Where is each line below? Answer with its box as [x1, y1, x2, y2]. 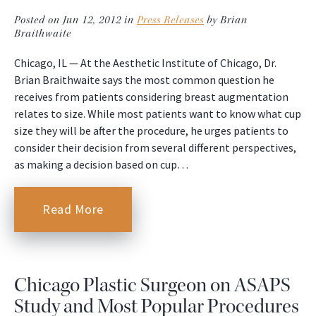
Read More [42, 201, 104, 218]
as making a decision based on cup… [14, 157, 188, 172]
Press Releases [137, 13, 204, 28]
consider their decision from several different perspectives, [14, 140, 296, 155]
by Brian [204, 13, 248, 28]
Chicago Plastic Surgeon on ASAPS [14, 272, 291, 298]
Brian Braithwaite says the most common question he [14, 73, 274, 87]
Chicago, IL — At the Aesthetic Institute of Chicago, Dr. [14, 56, 276, 71]
